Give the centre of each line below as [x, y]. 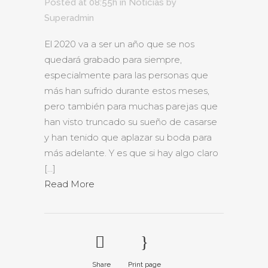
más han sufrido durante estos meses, [127, 91]
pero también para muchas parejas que [131, 106]
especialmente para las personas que [126, 75]
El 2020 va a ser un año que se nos [119, 44]
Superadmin [69, 18]
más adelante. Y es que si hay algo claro [131, 153]
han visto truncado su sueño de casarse [131, 122]
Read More [69, 184]
